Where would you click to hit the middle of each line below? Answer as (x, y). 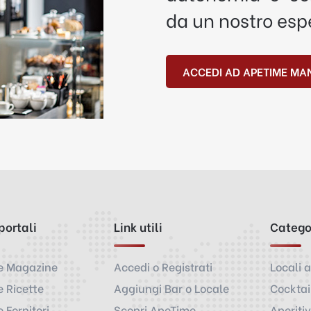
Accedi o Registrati (163, 266)
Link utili (138, 227)
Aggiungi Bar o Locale (171, 288)
